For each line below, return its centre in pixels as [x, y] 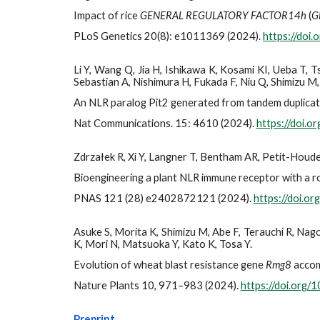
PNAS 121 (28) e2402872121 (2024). [163, 198]
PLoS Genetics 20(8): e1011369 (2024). [168, 36]
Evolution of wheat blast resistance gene [169, 265]
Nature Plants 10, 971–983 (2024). [157, 285]
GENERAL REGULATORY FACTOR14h [223, 15]
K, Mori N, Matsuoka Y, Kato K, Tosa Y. [164, 244]
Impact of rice [106, 15]
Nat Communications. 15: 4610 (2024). [165, 123]
